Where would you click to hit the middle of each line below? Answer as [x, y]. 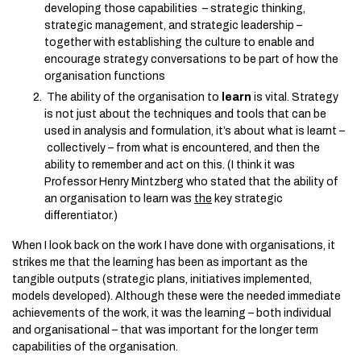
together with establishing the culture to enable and [179, 42]
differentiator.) [81, 216]
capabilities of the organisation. [95, 347]
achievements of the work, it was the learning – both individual [172, 313]
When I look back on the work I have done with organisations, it [174, 245]
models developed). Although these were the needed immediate [176, 296]
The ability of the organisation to [133, 97]
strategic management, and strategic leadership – [174, 25]
